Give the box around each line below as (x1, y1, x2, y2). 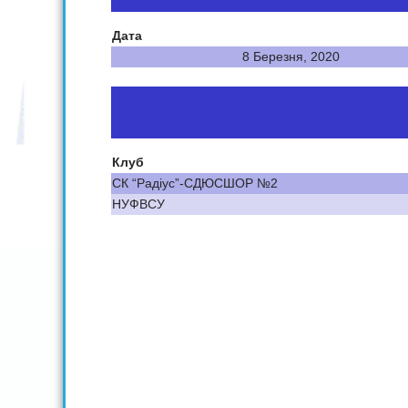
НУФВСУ (112, 197, 165, 212)
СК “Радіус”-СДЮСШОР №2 (112, 176, 278, 191)
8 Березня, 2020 (241, 49, 340, 65)
